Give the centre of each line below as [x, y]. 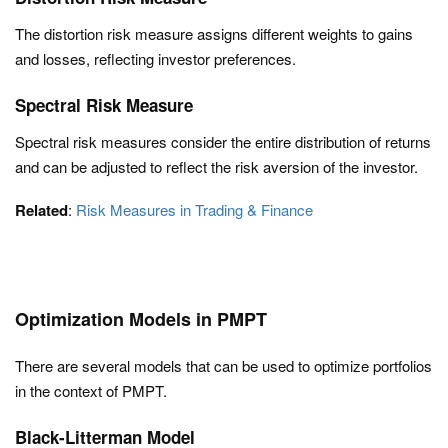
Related [41, 210]
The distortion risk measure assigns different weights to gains [214, 33]
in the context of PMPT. [91, 390]
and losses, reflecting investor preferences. [155, 58]
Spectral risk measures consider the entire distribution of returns [223, 141]
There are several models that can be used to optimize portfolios [223, 365]
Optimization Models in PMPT [141, 319]
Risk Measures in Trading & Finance [194, 209]
